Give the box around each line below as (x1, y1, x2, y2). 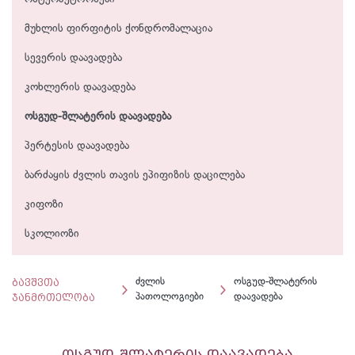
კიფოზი (25, 200, 63, 211)
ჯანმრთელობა (12, 292, 95, 304)
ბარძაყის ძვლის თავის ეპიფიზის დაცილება (25, 170, 245, 181)
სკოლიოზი (25, 229, 79, 240)
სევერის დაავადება (25, 53, 122, 64)
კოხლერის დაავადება (25, 82, 136, 94)
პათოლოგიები (135, 292, 204, 303)
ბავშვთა (12, 277, 59, 289)
